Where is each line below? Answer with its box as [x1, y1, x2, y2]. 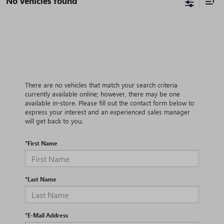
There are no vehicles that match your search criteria [25, 80, 177, 89]
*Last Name [25, 175, 56, 183]
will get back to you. [25, 116, 83, 125]
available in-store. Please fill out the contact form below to [25, 98, 194, 107]
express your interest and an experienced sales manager [25, 107, 190, 116]
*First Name [25, 139, 57, 147]
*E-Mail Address [25, 211, 68, 219]
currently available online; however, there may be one [25, 89, 180, 98]
